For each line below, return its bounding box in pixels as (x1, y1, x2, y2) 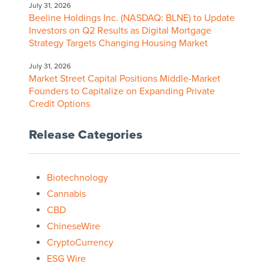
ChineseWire (46, 220, 100, 233)
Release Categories (28, 127, 142, 143)
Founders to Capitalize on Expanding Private (28, 85, 215, 98)
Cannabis (46, 188, 86, 201)
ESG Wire (46, 253, 86, 265)
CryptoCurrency (46, 237, 113, 249)
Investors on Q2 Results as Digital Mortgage (28, 25, 211, 37)
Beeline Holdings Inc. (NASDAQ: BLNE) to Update (28, 12, 235, 25)
